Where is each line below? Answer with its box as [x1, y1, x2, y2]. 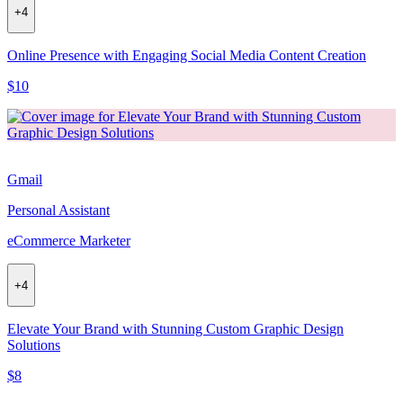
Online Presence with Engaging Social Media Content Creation [7, 48, 366, 64]
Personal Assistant [7, 202, 110, 219]
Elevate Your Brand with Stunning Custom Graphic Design [7, 321, 344, 337]
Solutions [7, 337, 60, 354]
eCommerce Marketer [7, 233, 130, 249]
